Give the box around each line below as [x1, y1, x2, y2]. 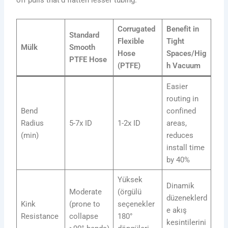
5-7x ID [69, 119, 92, 128]
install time [166, 143, 205, 153]
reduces [166, 131, 193, 140]
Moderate [69, 187, 102, 197]
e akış [166, 206, 187, 215]
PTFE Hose [69, 55, 107, 65]
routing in [166, 94, 198, 104]
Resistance [20, 212, 59, 221]
